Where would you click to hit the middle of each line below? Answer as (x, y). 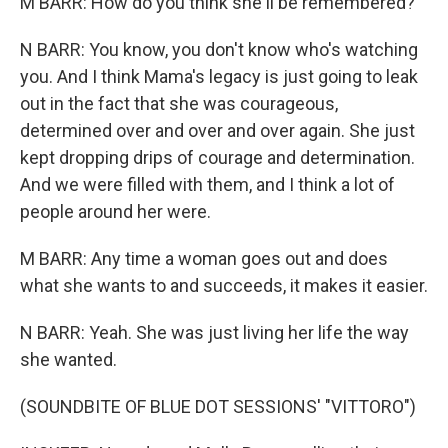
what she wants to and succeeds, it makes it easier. (224, 285)
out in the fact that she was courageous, (179, 103)
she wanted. (68, 359)
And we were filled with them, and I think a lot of (207, 184)
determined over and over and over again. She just (217, 130)
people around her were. (115, 211)
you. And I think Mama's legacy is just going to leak (219, 76)
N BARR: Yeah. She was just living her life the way (214, 332)
